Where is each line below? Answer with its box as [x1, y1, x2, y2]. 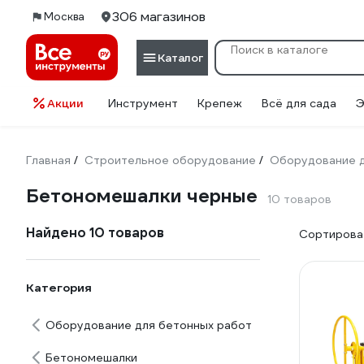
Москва [44, 10, 84, 24]
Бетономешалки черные [26, 184, 258, 208]
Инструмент [108, 96, 178, 110]
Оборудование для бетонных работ [45, 318, 252, 332]
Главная [26, 153, 71, 167]
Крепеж [197, 96, 242, 110]
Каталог [158, 50, 203, 65]
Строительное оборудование [84, 153, 256, 167]
